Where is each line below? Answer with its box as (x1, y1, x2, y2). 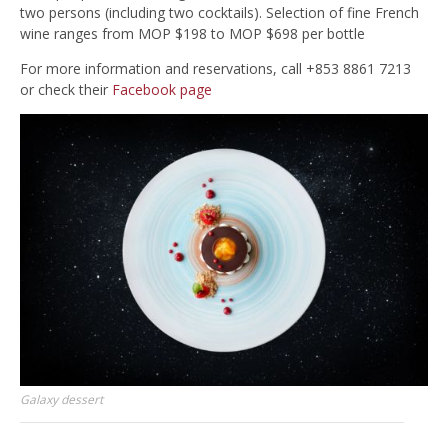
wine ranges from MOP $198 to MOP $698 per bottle (20, 24, 365, 44)
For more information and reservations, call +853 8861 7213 (20, 59, 411, 79)
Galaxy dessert (20, 390, 103, 408)
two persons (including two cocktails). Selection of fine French (20, 3, 419, 23)
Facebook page (112, 80, 212, 100)
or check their (20, 80, 112, 100)
